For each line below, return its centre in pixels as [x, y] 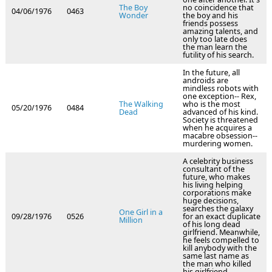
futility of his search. [218, 55]
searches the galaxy [218, 209]
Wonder [134, 16]
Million [131, 220]
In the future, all [211, 73]
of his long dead [212, 225]
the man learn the [215, 47]
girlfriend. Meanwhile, [221, 233]
